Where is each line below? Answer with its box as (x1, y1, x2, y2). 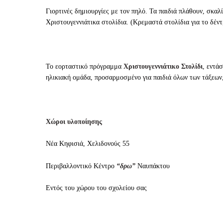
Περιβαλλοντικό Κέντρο (46, 162, 116, 170)
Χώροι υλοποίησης (46, 117, 102, 125)
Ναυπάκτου (137, 162, 170, 170)
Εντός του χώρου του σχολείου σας (46, 184, 147, 192)
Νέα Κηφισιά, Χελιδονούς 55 (46, 140, 129, 148)
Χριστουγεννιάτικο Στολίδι (123, 63, 203, 71)
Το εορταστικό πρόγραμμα (46, 63, 123, 71)
